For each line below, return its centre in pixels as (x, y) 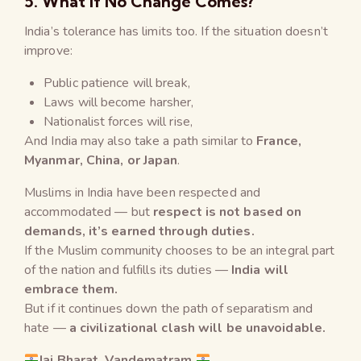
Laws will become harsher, (119, 102)
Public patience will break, (117, 83)
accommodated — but (89, 212)
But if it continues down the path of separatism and (169, 308)
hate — (47, 328)
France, (279, 141)
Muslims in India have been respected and (143, 192)
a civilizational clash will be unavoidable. (197, 328)
